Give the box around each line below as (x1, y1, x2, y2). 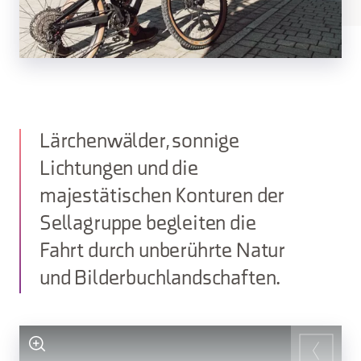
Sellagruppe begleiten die (39, 214, 256, 234)
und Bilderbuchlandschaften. (39, 269, 281, 289)
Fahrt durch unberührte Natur (39, 242, 286, 262)
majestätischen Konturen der (39, 187, 285, 207)
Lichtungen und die (39, 160, 198, 180)
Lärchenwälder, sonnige (39, 132, 240, 152)
